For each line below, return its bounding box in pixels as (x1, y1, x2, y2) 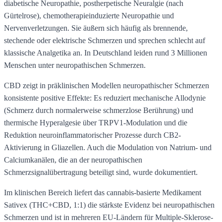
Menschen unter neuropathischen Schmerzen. (4, 60, 146, 69)
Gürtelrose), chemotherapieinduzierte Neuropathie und (4, 11, 174, 20)
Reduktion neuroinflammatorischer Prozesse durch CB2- (4, 130, 181, 139)
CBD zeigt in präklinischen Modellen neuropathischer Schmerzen (4, 81, 209, 90)
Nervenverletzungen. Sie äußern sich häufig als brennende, (4, 23, 188, 32)
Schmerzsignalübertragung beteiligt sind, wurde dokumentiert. (4, 167, 198, 176)
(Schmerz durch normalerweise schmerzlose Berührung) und (4, 106, 193, 114)
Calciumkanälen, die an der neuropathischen (4, 155, 142, 164)
